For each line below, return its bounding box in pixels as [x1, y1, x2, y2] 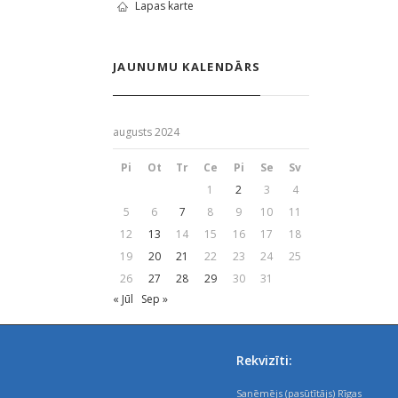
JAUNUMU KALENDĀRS [113, 59, 261, 75]
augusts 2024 [113, 124, 179, 139]
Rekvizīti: [236, 352, 293, 369]
